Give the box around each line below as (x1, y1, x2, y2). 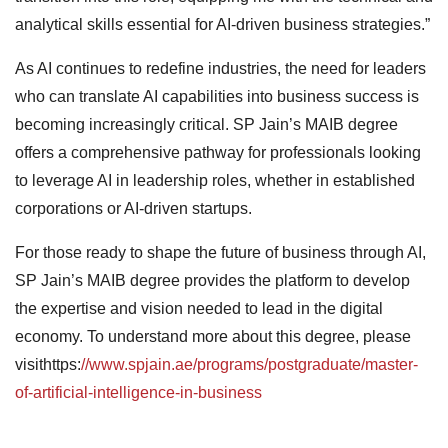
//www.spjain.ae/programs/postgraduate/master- (81, 355, 418, 373)
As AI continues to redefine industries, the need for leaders (15, 59, 426, 77)
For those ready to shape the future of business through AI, (15, 243, 426, 261)
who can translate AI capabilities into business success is (15, 87, 419, 105)
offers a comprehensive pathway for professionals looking (15, 143, 421, 161)
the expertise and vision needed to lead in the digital (15, 299, 383, 317)
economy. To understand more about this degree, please (15, 327, 411, 345)
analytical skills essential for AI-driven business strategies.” (15, 15, 430, 33)
